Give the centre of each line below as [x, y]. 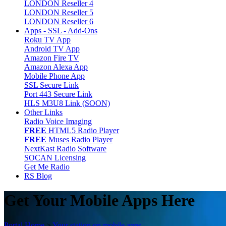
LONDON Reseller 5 [59, 12]
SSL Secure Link [51, 85]
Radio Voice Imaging [58, 121]
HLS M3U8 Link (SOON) [67, 103]
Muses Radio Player [79, 139]
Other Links [43, 112]
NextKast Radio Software [65, 149]
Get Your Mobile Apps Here [99, 201]
